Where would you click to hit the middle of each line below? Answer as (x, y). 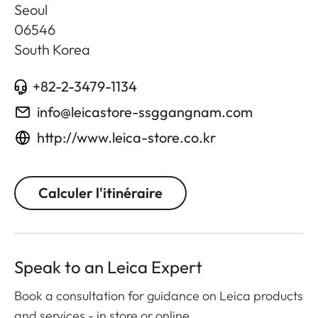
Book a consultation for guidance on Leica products (159, 296)
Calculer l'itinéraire (100, 193)
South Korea (52, 50)
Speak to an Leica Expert (108, 267)
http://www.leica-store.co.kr (126, 138)
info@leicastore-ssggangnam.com (145, 112)
